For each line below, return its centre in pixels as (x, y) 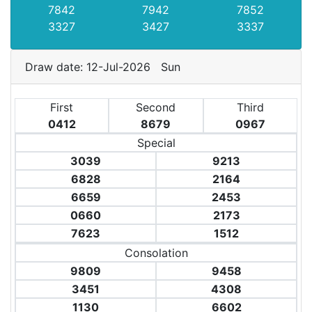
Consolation (156, 253)
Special (156, 143)
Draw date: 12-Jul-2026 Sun (106, 67)
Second (156, 107)
